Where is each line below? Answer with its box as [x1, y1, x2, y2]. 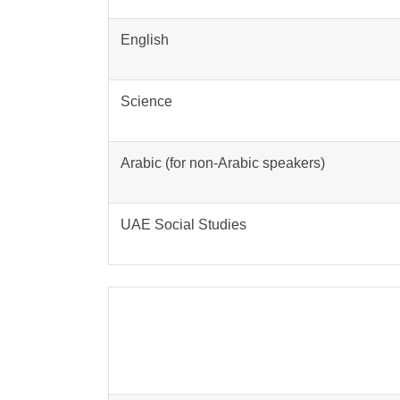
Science [120, 93, 172, 109]
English [120, 31, 169, 47]
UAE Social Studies [120, 216, 246, 232]
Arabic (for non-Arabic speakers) [120, 154, 325, 171]
